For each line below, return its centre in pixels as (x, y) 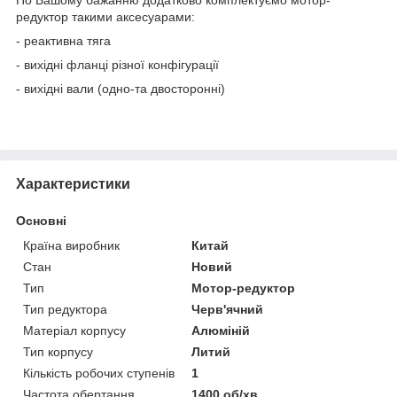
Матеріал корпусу (74, 330)
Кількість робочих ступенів (99, 373)
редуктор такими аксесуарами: (105, 16)
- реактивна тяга (63, 40)
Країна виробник (71, 245)
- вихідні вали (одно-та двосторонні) (121, 88)
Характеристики (73, 183)
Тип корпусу (58, 351)
